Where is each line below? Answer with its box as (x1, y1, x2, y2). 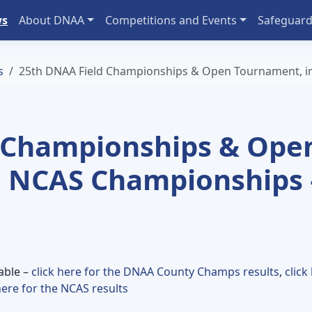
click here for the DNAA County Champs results (31, 263, 279, 279)
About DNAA (19, 12, 85, 28)
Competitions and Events (104, 12, 237, 28)
